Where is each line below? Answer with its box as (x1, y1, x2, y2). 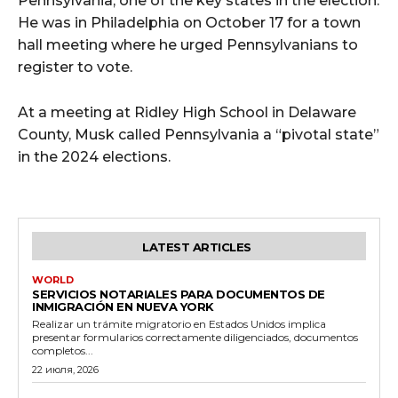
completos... (32, 344, 93, 358)
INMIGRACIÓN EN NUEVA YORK (32, 299, 214, 314)
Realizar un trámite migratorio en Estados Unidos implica (32, 317, 326, 331)
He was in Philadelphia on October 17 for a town (18, 14, 361, 32)
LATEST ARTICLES (142, 240, 251, 255)
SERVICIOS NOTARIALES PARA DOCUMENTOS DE (32, 287, 325, 302)
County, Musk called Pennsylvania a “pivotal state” (18, 126, 379, 144)
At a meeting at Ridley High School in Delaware (18, 104, 356, 122)
